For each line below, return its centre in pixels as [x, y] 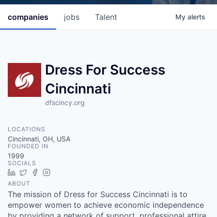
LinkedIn [32, 172]
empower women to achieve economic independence [106, 205]
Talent [106, 17]
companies [28, 17]
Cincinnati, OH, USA [39, 139]
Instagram [70, 172]
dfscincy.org [65, 102]
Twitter [41, 172]
